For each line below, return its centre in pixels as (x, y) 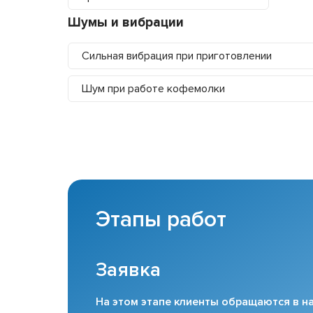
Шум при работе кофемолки (153, 88)
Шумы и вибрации (126, 22)
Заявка (128, 269)
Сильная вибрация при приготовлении (177, 56)
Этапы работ (161, 219)
